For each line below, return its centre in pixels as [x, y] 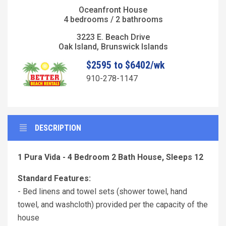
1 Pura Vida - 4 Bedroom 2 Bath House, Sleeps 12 [110, 157]
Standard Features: [54, 179]
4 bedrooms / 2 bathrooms [113, 19]
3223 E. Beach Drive [113, 37]
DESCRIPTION [58, 128]
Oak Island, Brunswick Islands [113, 46]
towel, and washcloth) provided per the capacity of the [113, 205]
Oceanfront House [113, 10]
